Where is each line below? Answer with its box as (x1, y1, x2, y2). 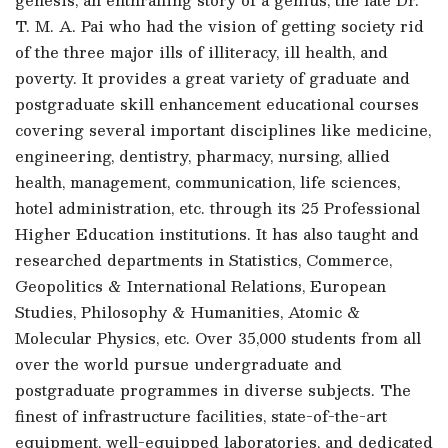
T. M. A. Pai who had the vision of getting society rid (15, 13, 424, 38)
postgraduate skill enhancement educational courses (15, 91, 419, 116)
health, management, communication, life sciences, (15, 169, 400, 194)
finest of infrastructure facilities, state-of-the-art (15, 403, 387, 428)
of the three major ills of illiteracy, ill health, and (15, 39, 388, 64)
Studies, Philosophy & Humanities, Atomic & (15, 299, 361, 324)
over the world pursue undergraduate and (15, 351, 342, 376)
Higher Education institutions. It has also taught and (15, 221, 419, 246)
